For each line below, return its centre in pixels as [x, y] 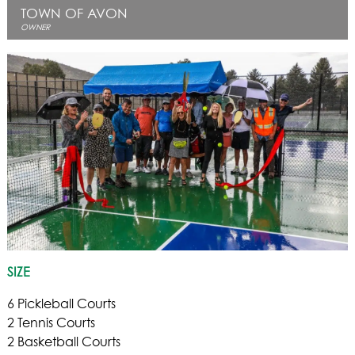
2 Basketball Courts [63, 343]
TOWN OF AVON [74, 14]
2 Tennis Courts [51, 324]
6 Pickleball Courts [61, 305]
